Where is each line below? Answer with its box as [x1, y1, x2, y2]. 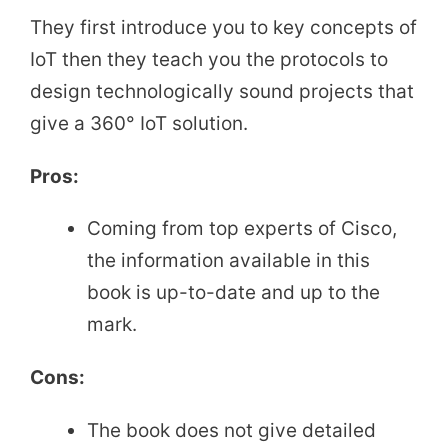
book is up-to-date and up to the [87, 281, 380, 305]
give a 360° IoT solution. [30, 111, 248, 135]
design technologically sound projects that [30, 79, 414, 103]
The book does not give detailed [87, 419, 376, 443]
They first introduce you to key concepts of [30, 15, 417, 39]
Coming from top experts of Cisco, [87, 217, 397, 241]
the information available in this [87, 249, 370, 273]
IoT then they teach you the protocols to [30, 47, 388, 71]
